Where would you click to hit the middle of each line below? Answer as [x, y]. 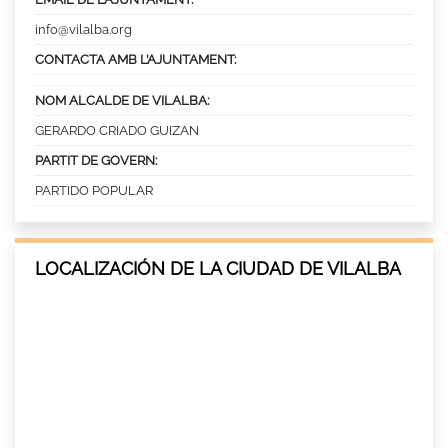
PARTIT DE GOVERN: [96, 160]
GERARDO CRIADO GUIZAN [117, 130]
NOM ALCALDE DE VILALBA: [122, 100]
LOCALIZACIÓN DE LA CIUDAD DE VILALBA [218, 268]
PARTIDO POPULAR [94, 190]
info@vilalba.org [83, 29]
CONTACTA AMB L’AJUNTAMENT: [135, 59]
